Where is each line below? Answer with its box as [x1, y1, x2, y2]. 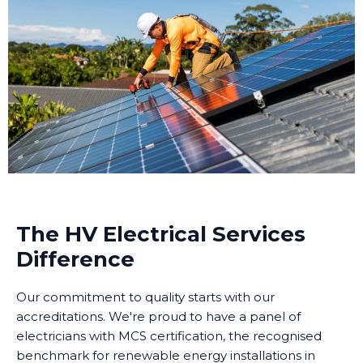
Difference [16, 246, 135, 272]
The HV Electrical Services [16, 220, 305, 247]
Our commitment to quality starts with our [16, 288, 275, 305]
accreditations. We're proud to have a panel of [16, 308, 301, 324]
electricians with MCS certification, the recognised [16, 327, 322, 344]
